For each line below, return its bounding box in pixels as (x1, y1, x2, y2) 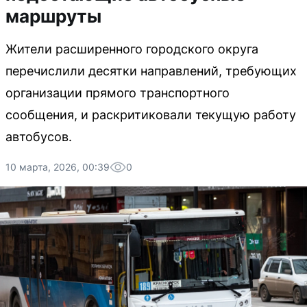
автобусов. (5, 130, 72, 144)
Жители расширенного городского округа (5, 42, 258, 56)
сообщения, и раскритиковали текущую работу (5, 108, 296, 122)
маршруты (5, 5, 101, 27)
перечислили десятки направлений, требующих (5, 64, 297, 78)
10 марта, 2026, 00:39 (5, 161, 110, 173)
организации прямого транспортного (5, 86, 230, 100)
